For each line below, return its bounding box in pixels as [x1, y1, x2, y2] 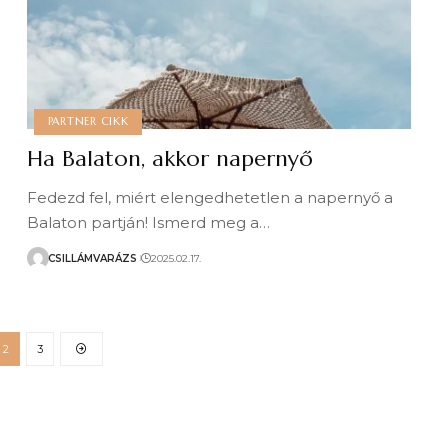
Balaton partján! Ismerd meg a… [27, 213, 271, 232]
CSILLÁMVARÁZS [48, 251, 138, 265]
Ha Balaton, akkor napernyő [27, 145, 314, 172]
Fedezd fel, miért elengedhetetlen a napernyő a [27, 188, 394, 207]
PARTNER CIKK [47, 114, 129, 129]
